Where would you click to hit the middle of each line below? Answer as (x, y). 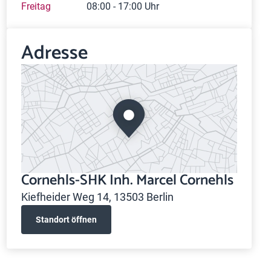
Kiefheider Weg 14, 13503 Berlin (97, 197)
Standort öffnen (66, 219)
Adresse (54, 53)
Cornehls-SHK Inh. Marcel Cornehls (127, 181)
